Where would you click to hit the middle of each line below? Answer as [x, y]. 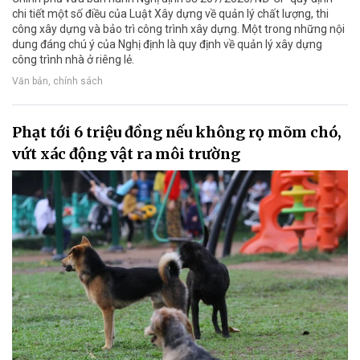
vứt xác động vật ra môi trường [126, 153]
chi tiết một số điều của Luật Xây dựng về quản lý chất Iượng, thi [170, 13]
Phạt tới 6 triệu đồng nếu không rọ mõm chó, [177, 132]
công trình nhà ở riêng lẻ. [73, 59]
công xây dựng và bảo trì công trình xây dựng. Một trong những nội [178, 29]
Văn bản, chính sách [57, 82]
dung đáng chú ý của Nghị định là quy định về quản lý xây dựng [167, 44]
